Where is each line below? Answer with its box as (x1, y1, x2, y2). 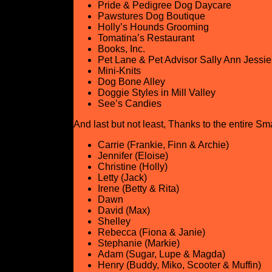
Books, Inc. (97, 44, 145, 54)
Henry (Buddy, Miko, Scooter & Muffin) (97, 260, 261, 270)
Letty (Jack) (97, 172, 147, 183)
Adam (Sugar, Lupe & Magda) (97, 249, 225, 259)
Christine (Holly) (97, 161, 168, 172)
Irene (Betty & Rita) (97, 183, 179, 194)
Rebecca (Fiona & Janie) (97, 227, 205, 237)
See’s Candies (97, 98, 161, 109)
